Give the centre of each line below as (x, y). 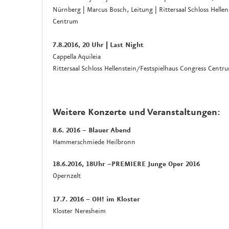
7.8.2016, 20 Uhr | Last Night (98, 45)
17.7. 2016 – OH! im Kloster (96, 199)
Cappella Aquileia (77, 57)
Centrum (65, 22)
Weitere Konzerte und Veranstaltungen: (136, 113)
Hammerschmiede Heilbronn (94, 142)
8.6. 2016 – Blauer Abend (92, 130)
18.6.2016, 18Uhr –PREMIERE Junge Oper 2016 (126, 164)
